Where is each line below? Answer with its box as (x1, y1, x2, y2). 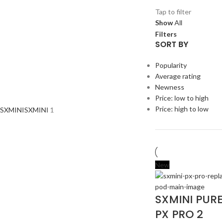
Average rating (155, 72, 201, 80)
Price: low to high (155, 94, 209, 102)
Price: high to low (155, 105, 209, 113)
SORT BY (155, 39, 188, 50)
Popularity (155, 61, 187, 69)
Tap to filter (155, 7, 191, 16)
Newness (155, 83, 184, 91)
